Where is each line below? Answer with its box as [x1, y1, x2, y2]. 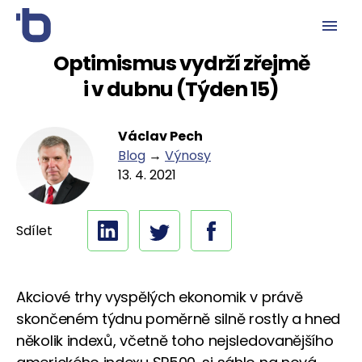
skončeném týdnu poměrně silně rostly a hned [16, 309, 341, 329]
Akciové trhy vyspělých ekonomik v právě [16, 287, 303, 307]
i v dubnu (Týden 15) [83, 75, 279, 103]
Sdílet [16, 221, 53, 240]
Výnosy [165, 146, 211, 165]
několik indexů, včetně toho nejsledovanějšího [16, 330, 334, 351]
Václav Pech [118, 127, 203, 145]
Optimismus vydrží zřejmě [53, 49, 309, 78]
